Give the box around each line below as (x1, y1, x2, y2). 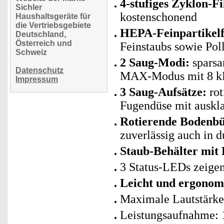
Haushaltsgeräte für (15, 12, 90, 20)
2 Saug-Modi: (120, 56, 189, 69)
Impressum (15, 75, 58, 83)
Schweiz (15, 48, 47, 56)
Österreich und (15, 39, 72, 47)
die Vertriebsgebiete (15, 21, 91, 29)
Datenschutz (15, 66, 63, 74)
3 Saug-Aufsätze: (120, 85, 206, 98)
